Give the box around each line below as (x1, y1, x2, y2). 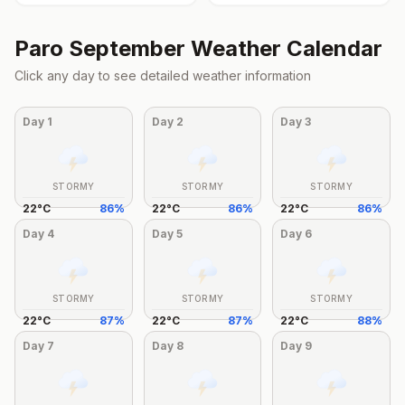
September (69, 35, 185, 61)
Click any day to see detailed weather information (14, 68, 311, 83)
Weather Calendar (185, 35, 382, 61)
